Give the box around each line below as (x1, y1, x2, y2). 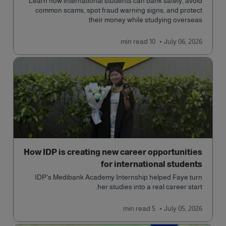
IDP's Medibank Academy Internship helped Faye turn (35, 173, 202, 181)
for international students (101, 160, 202, 168)
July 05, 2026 (164, 204, 202, 212)
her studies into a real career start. (97, 183, 202, 191)
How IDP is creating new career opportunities (24, 148, 202, 156)
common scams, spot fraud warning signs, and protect (35, 6, 202, 14)
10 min (149, 37, 155, 45)
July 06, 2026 (164, 37, 202, 45)
